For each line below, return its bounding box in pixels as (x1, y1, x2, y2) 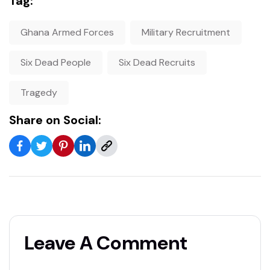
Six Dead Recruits (119, 55, 195, 69)
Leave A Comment (24, 230, 187, 256)
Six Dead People (20, 55, 91, 69)
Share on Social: (9, 111, 101, 128)
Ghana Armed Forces (20, 25, 114, 39)
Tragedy (20, 86, 57, 99)
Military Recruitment (142, 25, 230, 39)
